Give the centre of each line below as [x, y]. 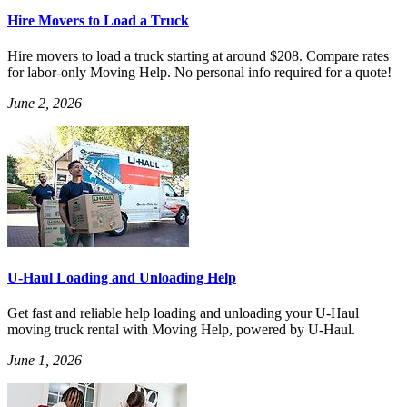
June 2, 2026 [45, 103]
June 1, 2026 [45, 361]
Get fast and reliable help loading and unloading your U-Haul [183, 313]
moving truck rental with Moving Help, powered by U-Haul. [181, 330]
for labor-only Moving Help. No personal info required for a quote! [199, 72]
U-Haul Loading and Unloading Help [122, 278]
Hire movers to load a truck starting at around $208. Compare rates [198, 55]
